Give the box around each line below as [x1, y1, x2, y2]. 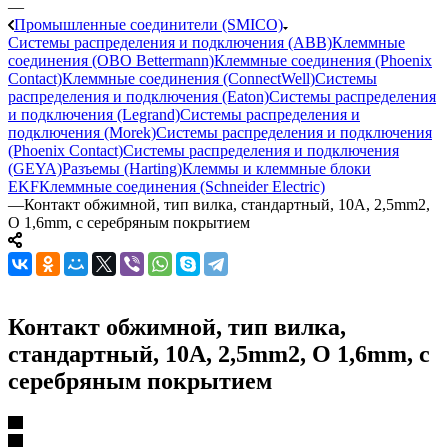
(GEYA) [8, 159, 62, 177]
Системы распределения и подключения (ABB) [8, 33, 332, 51]
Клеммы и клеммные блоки [182, 159, 371, 177]
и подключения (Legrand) [8, 105, 180, 123]
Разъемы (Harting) [62, 159, 182, 177]
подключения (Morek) [8, 123, 156, 141]
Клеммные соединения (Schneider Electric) [39, 177, 325, 195]
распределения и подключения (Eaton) [8, 87, 269, 105]
